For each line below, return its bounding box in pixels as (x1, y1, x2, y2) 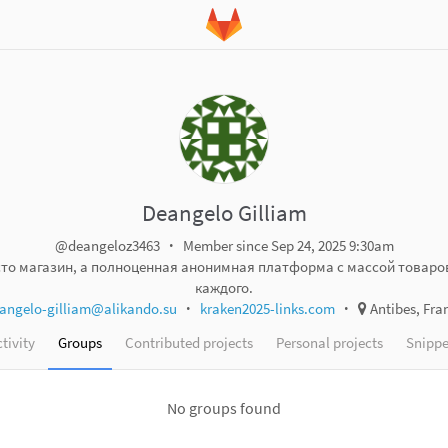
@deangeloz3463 (54, 236, 163, 255)
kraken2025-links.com (199, 299, 335, 318)
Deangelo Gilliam (141, 198, 307, 227)
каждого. (195, 278, 253, 297)
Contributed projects (125, 333, 253, 352)
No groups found (167, 398, 281, 418)
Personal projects (276, 333, 383, 352)
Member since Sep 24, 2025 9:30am (182, 236, 394, 255)
